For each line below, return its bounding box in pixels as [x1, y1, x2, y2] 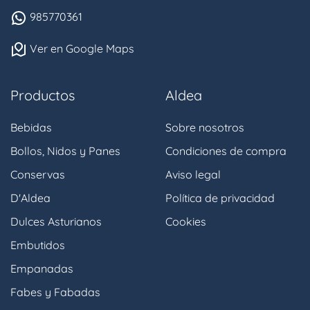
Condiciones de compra [165, 144, 286, 158]
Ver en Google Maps [27, 42, 134, 56]
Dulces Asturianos [10, 215, 102, 229]
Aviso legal [165, 167, 221, 182]
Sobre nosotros [165, 120, 244, 135]
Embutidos [10, 238, 65, 253]
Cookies [165, 215, 206, 229]
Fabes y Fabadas [10, 285, 100, 300]
